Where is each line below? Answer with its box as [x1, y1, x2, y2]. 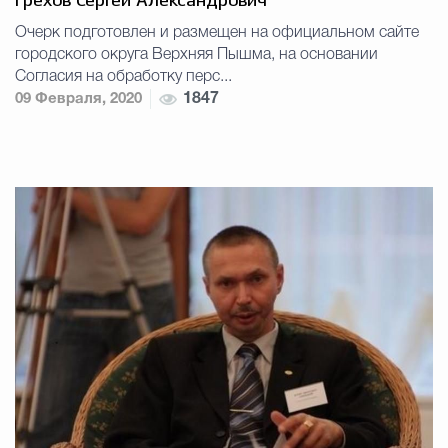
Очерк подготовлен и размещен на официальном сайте [15, 26, 419, 41]
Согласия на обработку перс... [15, 70, 232, 85]
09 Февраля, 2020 [15, 92, 142, 107]
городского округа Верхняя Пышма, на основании [15, 48, 378, 63]
